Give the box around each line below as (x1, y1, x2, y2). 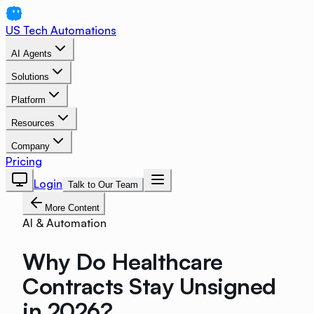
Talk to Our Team (68, 179, 138, 190)
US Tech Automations (6, 23, 116, 37)
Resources (11, 118, 55, 128)
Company (11, 141, 50, 151)
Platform (11, 95, 46, 105)
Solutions (11, 71, 49, 82)
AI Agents (11, 48, 52, 59)
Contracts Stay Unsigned (22, 271, 276, 300)
